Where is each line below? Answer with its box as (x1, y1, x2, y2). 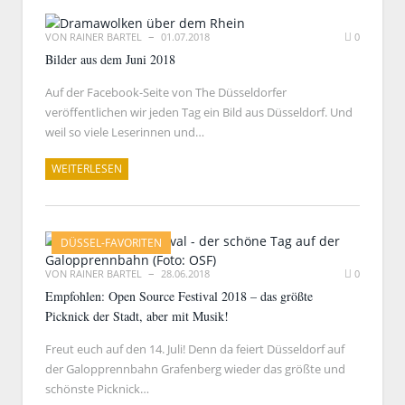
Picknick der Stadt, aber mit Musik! (45, 307, 229, 325)
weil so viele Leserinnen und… (45, 124, 204, 140)
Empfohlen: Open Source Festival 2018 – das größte (45, 287, 313, 305)
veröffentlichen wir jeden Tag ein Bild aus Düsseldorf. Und (45, 104, 353, 120)
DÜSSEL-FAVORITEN (61, 235, 162, 250)
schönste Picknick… (45, 381, 149, 397)
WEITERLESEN (52, 161, 122, 176)
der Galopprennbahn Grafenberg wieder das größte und (45, 361, 345, 377)
